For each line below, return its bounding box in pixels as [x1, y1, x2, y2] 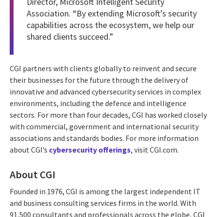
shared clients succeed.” [27, 31, 113, 42]
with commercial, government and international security [10, 121, 199, 131]
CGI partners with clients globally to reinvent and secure [10, 63, 197, 73]
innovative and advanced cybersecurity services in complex [10, 86, 201, 96]
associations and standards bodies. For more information [10, 133, 199, 143]
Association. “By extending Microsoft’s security [27, 7, 197, 19]
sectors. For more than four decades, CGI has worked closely [10, 109, 207, 120]
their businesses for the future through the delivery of [10, 75, 188, 85]
